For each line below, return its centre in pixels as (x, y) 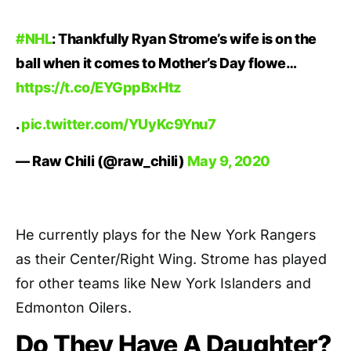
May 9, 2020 (228, 161)
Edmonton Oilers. (74, 308)
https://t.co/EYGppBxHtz (98, 88)
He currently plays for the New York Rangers (166, 235)
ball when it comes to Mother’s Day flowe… (156, 63)
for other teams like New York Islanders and (163, 284)
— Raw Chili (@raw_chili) (101, 161)
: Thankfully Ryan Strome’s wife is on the (184, 39)
